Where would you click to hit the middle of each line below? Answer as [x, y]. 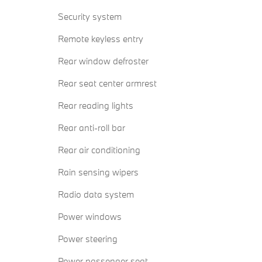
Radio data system [96, 194]
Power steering [88, 239]
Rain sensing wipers [98, 172]
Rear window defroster [103, 61]
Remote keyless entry [101, 39]
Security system [90, 17]
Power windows [90, 217]
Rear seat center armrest [107, 83]
